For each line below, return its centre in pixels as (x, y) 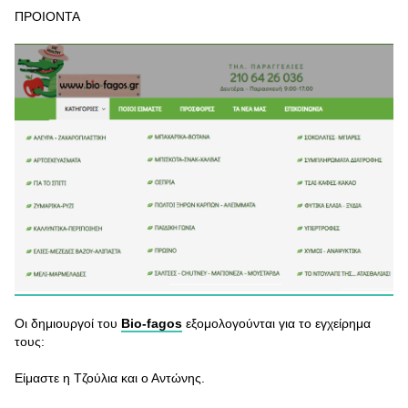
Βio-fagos (152, 324)
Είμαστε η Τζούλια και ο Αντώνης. (110, 378)
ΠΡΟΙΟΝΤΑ (47, 16)
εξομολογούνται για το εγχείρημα (276, 324)
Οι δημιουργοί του (68, 324)
